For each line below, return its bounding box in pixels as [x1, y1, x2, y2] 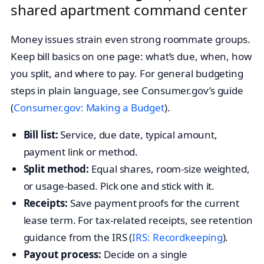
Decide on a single [101, 247, 188, 261]
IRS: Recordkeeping [132, 230, 223, 244]
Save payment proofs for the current [67, 196, 240, 210]
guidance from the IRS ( [23, 230, 133, 244]
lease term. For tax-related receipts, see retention [23, 213, 253, 227]
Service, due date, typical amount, [58, 127, 218, 141]
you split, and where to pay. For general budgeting [11, 66, 243, 80]
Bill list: [23, 127, 58, 141]
